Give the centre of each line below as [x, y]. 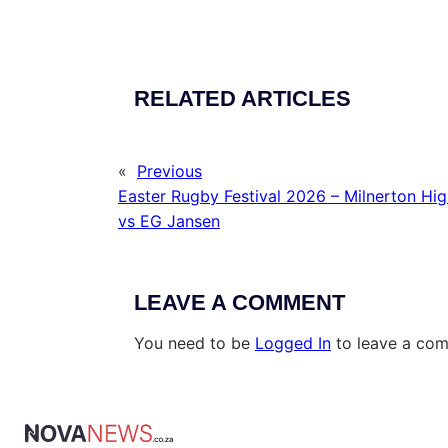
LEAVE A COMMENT [239, 303]
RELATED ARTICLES [242, 99]
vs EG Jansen [169, 221]
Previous [169, 171]
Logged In [293, 343]
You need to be [194, 343]
